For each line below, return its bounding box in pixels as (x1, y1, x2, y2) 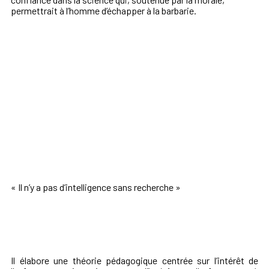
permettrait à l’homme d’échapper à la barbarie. (11, 4, 196, 16)
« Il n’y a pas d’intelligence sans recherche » (11, 181, 181, 193)
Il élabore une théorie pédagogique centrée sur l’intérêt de (11, 255, 258, 267)
